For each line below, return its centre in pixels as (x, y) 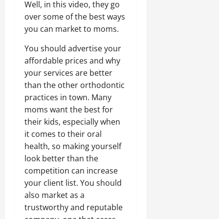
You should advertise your (73, 49)
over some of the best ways (75, 17)
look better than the (61, 159)
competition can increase (71, 171)
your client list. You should (73, 183)
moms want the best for (69, 110)
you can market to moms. (72, 29)
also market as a (55, 195)
